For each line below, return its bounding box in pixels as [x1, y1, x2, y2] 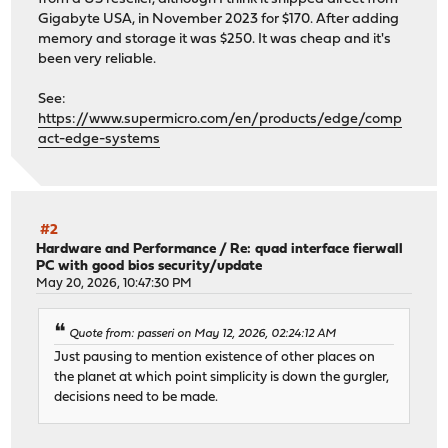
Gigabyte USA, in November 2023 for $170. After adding [38, 12, 400, 28]
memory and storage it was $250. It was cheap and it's [38, 32, 392, 48]
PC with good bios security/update [36, 258, 263, 274]
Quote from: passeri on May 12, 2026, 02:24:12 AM [69, 327, 337, 340]
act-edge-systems [38, 132, 161, 148]
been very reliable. [38, 52, 157, 68]
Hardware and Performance [36, 241, 217, 257]
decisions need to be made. [54, 391, 219, 405]
